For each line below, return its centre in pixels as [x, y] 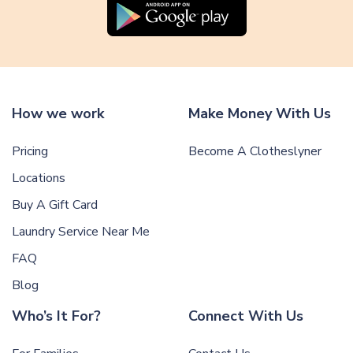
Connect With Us [246, 316]
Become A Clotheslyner [255, 152]
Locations [39, 178]
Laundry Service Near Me [81, 232]
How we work [58, 114]
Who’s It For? [56, 316]
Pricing [30, 152]
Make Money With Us [260, 114]
